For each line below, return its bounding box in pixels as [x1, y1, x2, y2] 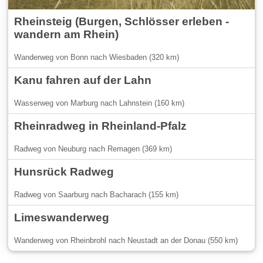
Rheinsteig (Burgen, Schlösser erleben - [14, 15, 230, 28]
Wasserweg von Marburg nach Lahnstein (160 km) [14, 98, 185, 107]
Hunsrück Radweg [14, 165, 114, 178]
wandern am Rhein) [14, 28, 119, 41]
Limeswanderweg [14, 211, 110, 224]
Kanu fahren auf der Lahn [14, 73, 152, 86]
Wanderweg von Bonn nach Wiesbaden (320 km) [14, 52, 180, 62]
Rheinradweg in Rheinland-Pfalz [14, 119, 187, 132]
